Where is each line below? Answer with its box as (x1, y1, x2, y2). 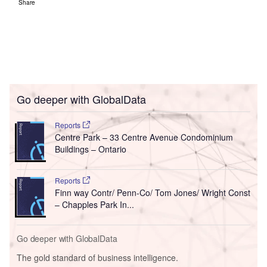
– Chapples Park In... (54, 198, 134, 210)
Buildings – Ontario (54, 142, 126, 155)
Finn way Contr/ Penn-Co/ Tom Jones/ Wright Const (54, 186, 250, 198)
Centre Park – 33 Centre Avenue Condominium (54, 131, 233, 143)
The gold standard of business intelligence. (17, 251, 178, 263)
